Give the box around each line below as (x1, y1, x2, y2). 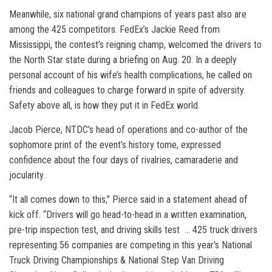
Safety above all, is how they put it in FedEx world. (9, 100, 202, 111)
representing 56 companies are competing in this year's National (9, 239, 252, 251)
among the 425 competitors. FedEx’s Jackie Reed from (9, 24, 220, 35)
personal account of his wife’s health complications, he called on (9, 69, 252, 81)
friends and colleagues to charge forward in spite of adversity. (9, 84, 245, 96)
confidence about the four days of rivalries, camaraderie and (9, 154, 238, 166)
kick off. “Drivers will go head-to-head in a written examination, (9, 209, 246, 220)
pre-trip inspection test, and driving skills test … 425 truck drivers (9, 224, 257, 236)
